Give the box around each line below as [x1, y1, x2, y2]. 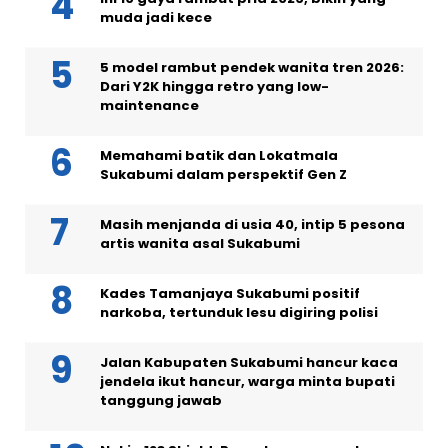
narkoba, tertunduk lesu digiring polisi [100, 303, 378, 323]
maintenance [100, 96, 199, 116]
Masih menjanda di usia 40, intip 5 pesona [100, 215, 405, 235]
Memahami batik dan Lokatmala [100, 146, 338, 166]
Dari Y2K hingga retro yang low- [100, 77, 329, 97]
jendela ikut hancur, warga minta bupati [100, 372, 395, 392]
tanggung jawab [100, 391, 222, 411]
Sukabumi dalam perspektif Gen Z [100, 165, 347, 185]
